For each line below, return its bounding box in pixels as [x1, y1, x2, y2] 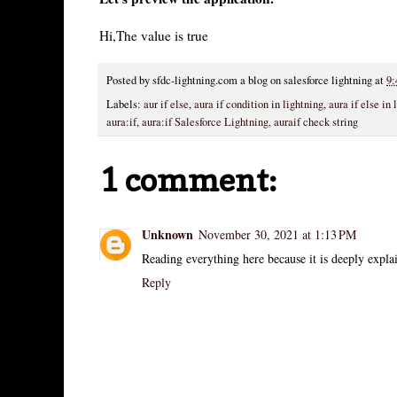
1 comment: [99, 160, 277, 199]
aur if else [144, 97, 189, 113]
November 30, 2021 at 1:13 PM [198, 226, 356, 244]
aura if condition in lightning [194, 97, 323, 113]
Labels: [106, 97, 144, 113]
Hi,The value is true [99, 26, 208, 44]
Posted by [106, 72, 152, 88]
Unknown [142, 225, 193, 245]
